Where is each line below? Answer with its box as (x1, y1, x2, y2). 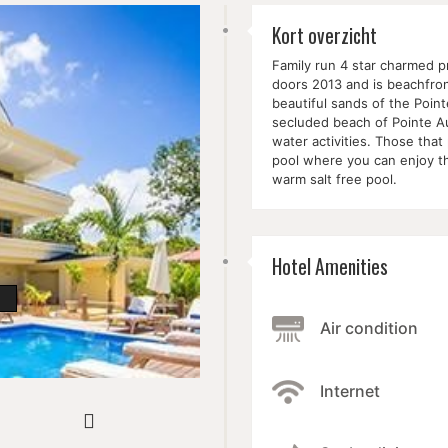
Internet (320, 381, 380, 402)
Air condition (320, 318, 418, 339)
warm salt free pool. (272, 170, 397, 187)
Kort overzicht (272, 20, 377, 50)
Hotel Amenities (272, 251, 388, 281)
